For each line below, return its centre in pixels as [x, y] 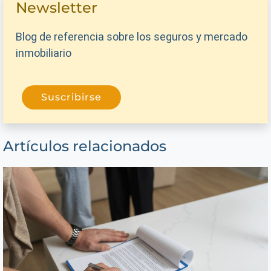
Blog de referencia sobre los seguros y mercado [132, 37]
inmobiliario [44, 53]
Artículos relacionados [85, 146]
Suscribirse [71, 97]
